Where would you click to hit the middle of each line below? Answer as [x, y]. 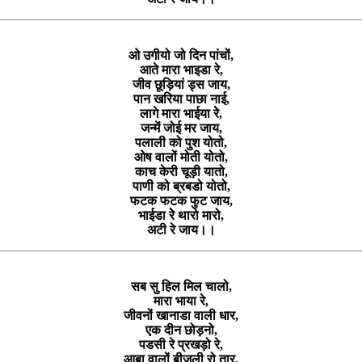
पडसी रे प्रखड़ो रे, [181, 344]
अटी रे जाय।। [181, 229]
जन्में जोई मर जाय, [181, 128]
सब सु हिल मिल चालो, [181, 286]
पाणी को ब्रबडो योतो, [181, 186]
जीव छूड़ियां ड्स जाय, [181, 84]
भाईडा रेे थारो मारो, [181, 215]
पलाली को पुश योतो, [181, 142]
